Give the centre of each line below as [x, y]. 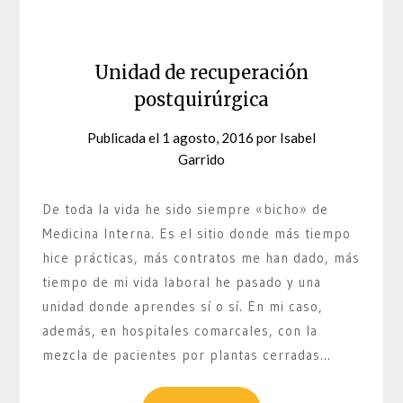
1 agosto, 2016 [208, 137]
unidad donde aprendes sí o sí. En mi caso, [183, 306]
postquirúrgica [201, 99]
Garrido [201, 159]
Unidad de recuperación [201, 72]
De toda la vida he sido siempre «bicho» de [186, 209]
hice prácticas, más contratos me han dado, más [201, 257]
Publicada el [125, 137]
